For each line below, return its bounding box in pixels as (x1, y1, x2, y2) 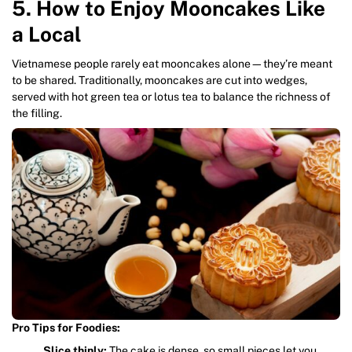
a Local (12, 22, 82, 46)
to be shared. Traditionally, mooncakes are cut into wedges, (12, 73, 307, 86)
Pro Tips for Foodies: (12, 321, 120, 334)
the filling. (12, 106, 62, 119)
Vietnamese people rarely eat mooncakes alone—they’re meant (12, 57, 332, 70)
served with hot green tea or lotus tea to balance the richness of (12, 90, 331, 103)
